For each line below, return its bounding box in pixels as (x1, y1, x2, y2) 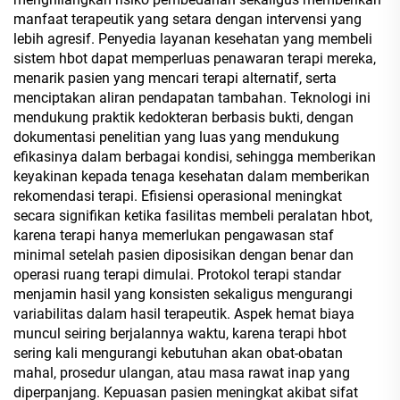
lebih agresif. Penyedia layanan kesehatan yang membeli (13, 29, 372, 47)
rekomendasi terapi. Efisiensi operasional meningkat (13, 187, 342, 204)
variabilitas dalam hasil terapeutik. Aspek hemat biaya (13, 304, 354, 322)
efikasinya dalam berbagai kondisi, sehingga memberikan (13, 147, 376, 165)
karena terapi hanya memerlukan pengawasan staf (13, 226, 334, 244)
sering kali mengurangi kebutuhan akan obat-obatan (13, 344, 343, 362)
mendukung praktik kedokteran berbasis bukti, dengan (13, 108, 354, 126)
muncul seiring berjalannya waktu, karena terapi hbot (13, 324, 346, 342)
